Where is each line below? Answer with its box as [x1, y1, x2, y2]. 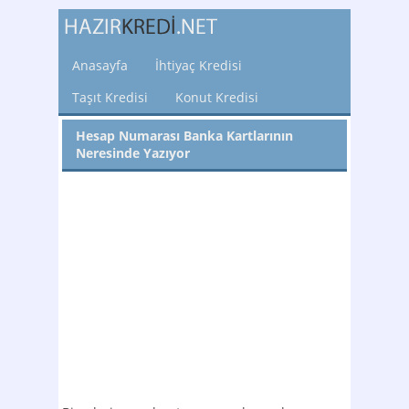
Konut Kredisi [175, 89, 258, 106]
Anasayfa [72, 57, 128, 74]
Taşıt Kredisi [72, 89, 148, 106]
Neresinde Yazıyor [76, 144, 190, 162]
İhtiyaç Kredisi [155, 57, 242, 74]
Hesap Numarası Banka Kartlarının [76, 127, 293, 144]
